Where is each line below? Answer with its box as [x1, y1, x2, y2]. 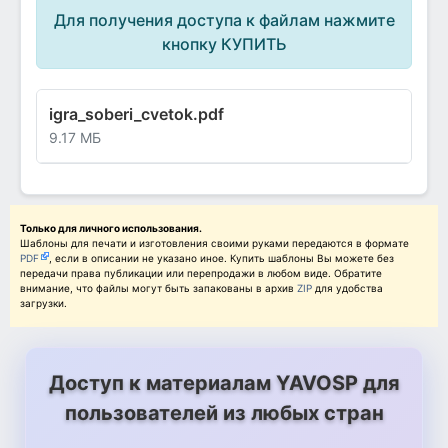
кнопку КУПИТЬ [161, 34, 287, 55]
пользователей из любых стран [64, 401, 384, 426]
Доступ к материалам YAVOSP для [48, 371, 400, 396]
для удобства [315, 282, 383, 295]
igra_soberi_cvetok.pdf [49, 104, 224, 125]
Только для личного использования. [20, 222, 202, 235]
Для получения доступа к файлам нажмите [53, 10, 395, 31]
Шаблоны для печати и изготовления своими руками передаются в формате [20, 237, 409, 250]
